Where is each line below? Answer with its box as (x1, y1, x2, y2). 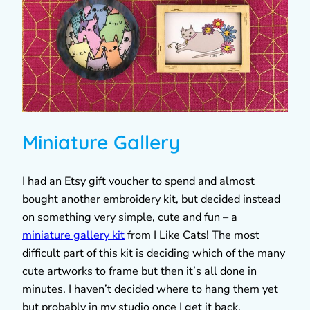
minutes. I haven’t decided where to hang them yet (22, 281, 278, 297)
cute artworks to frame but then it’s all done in (22, 263, 257, 279)
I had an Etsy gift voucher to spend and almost (22, 173, 255, 189)
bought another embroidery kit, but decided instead (22, 191, 280, 207)
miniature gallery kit (22, 227, 125, 243)
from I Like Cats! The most (125, 227, 259, 243)
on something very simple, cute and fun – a (22, 209, 237, 225)
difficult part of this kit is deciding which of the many (22, 245, 285, 261)
